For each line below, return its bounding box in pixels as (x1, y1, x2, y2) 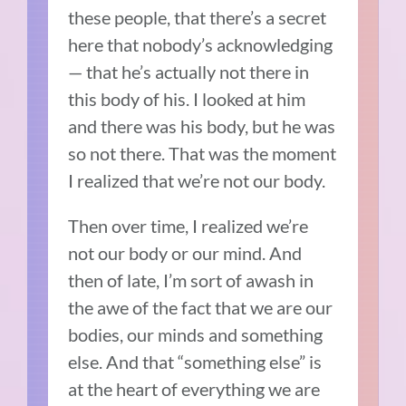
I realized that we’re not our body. (68, 169, 326, 192)
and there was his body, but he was (68, 115, 336, 138)
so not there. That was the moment (68, 142, 337, 165)
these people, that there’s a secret (68, 6, 327, 29)
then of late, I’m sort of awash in (68, 269, 314, 292)
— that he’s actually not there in (68, 61, 310, 83)
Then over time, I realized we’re (68, 215, 309, 237)
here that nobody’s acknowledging (68, 34, 333, 56)
